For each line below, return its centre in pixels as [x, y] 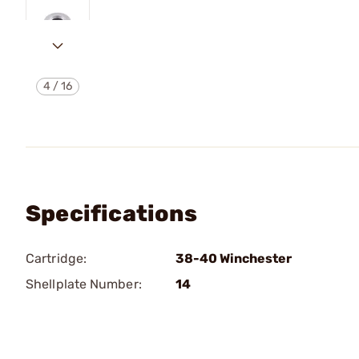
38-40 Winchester [234, 258]
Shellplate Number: [84, 284]
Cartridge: [56, 258]
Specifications [111, 214]
